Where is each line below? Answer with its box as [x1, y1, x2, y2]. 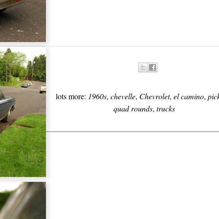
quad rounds [113, 103, 153, 113]
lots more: [55, 91, 88, 101]
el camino [173, 91, 204, 101]
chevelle [110, 91, 135, 101]
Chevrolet [139, 91, 170, 101]
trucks [156, 103, 175, 113]
